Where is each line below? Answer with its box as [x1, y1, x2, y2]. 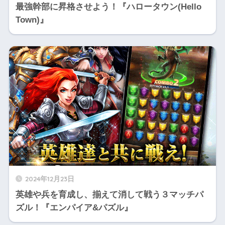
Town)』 [15, 15, 48, 25]
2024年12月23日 [25, 174, 74, 183]
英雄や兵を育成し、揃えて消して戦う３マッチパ [15, 189, 203, 199]
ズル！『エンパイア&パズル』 [15, 202, 133, 212]
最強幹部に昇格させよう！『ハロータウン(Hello [15, 2, 201, 12]
